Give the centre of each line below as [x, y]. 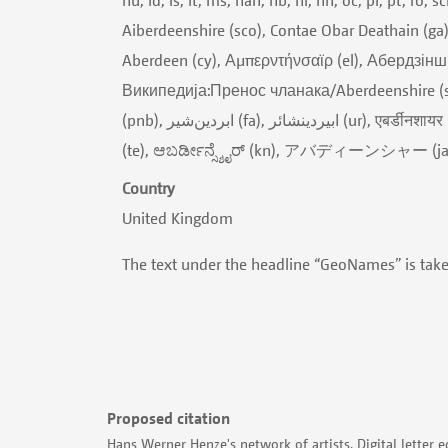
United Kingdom [177, 217]
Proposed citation [168, 417]
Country [148, 187]
